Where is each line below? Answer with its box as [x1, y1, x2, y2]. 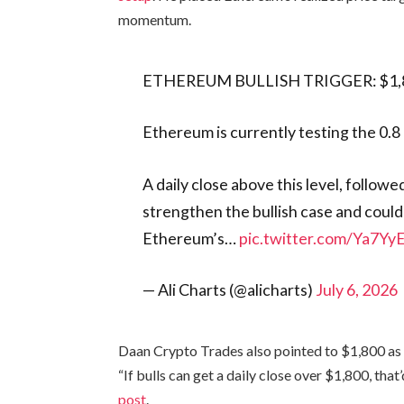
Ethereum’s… [142, 227, 240, 248]
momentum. [118, 10, 192, 28]
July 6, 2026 [316, 280, 399, 300]
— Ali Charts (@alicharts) [142, 280, 317, 300]
